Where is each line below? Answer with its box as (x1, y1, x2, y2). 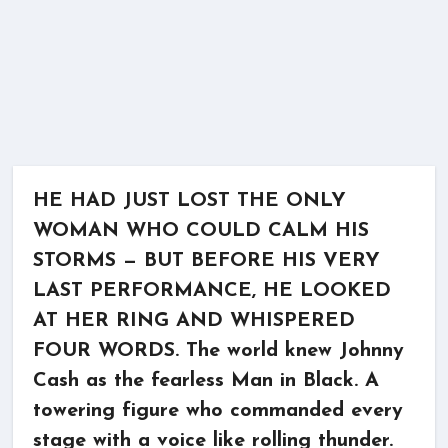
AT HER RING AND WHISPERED (33, 311, 355, 331)
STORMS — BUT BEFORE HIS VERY (33, 251, 380, 271)
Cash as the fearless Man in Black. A (33, 371, 379, 391)
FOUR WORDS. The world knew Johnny (33, 341, 404, 361)
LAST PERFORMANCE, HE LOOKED (33, 281, 391, 301)
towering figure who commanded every (33, 401, 403, 421)
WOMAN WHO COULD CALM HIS (33, 221, 369, 241)
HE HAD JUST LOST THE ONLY (33, 191, 346, 211)
